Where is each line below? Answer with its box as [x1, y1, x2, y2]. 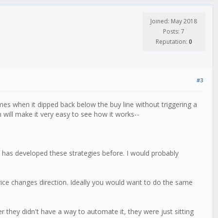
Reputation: [155, 37, 189, 46]
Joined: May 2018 [150, 17, 197, 26]
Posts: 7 [163, 27, 184, 36]
